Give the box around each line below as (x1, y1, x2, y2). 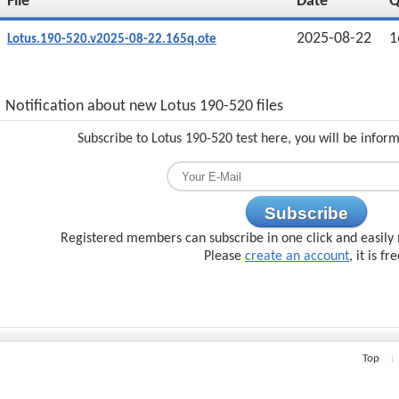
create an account (245, 249, 349, 264)
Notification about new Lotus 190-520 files (5, 98, 283, 115)
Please (204, 249, 245, 264)
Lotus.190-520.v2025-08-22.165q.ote (7, 33, 216, 46)
